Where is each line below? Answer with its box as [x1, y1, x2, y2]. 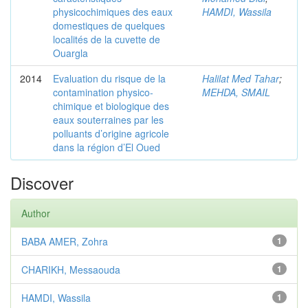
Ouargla [53, 46, 88, 60]
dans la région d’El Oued [53, 140, 160, 154]
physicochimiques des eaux [53, 5, 173, 19]
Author [21, 206, 50, 220]
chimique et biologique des [53, 99, 169, 113]
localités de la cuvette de [53, 32, 160, 46]
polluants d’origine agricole [53, 126, 169, 140]
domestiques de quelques [53, 19, 165, 32]
